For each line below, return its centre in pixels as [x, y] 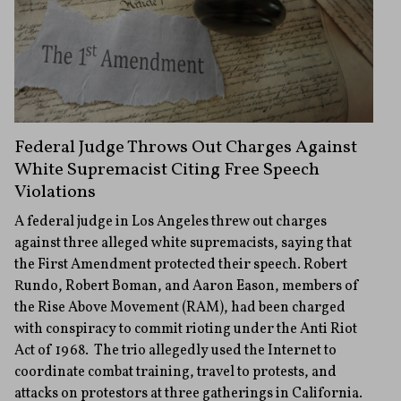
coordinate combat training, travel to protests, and [175, 373]
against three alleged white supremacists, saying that [183, 244]
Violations [55, 193]
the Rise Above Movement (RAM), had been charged [180, 308]
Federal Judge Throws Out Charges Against [186, 148]
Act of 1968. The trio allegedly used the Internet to [175, 351]
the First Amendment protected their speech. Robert [181, 265]
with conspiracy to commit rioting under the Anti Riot [186, 330]
